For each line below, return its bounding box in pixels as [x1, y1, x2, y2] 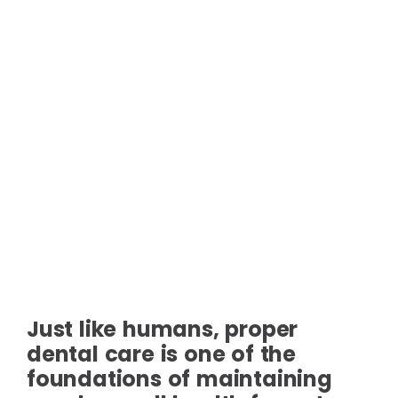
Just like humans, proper [27, 314, 298, 344]
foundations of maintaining [27, 364, 332, 394]
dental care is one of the [27, 339, 296, 369]
